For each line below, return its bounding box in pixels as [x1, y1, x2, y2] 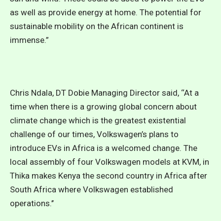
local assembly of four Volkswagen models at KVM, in [10, 157, 209, 167]
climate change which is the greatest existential [10, 115, 186, 125]
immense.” [10, 35, 49, 45]
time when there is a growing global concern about [10, 102, 197, 111]
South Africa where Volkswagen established [10, 184, 173, 194]
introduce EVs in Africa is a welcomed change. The [10, 143, 197, 153]
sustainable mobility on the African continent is [10, 21, 184, 31]
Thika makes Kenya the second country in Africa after [10, 171, 207, 181]
